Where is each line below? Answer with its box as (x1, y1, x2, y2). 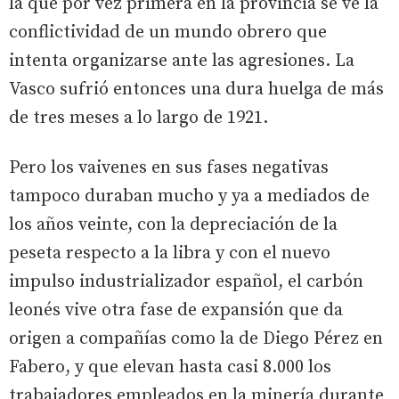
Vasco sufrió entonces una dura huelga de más (9, 77, 384, 101)
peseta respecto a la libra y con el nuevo (9, 241, 330, 265)
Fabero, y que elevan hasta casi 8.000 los (9, 355, 331, 379)
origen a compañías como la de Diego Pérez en (9, 327, 383, 350)
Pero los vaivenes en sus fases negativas (9, 156, 329, 179)
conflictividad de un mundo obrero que (9, 20, 327, 44)
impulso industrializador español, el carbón (9, 270, 363, 293)
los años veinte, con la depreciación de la (9, 213, 338, 236)
